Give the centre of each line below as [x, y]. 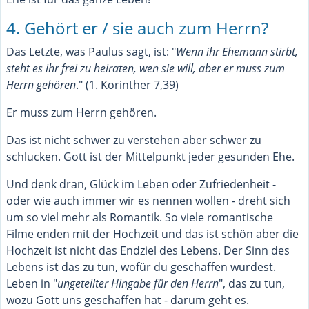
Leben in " [32, 283]
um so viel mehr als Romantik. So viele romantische [140, 217]
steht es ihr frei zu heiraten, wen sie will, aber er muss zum [146, 68]
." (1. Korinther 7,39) [127, 84]
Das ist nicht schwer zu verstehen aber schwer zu [134, 140]
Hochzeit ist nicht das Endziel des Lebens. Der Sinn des [148, 250]
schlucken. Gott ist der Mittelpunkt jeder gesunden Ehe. [150, 156]
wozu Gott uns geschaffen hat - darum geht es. [128, 300]
